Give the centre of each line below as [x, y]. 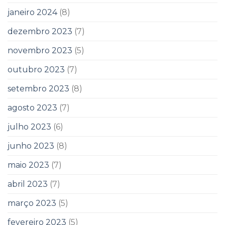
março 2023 [32, 203]
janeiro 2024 [32, 12]
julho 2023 [29, 127]
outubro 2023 [36, 69]
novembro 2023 [40, 50]
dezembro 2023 [40, 31]
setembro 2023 [38, 88]
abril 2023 [28, 184]
